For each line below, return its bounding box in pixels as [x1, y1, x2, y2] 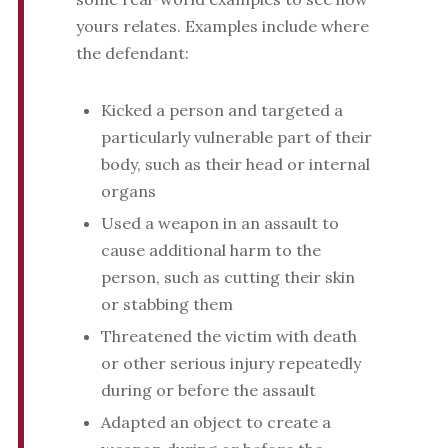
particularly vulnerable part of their [100, 127, 372, 148]
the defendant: [75, 43, 189, 64]
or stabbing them [100, 294, 233, 315]
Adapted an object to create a [100, 412, 331, 433]
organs [100, 181, 156, 202]
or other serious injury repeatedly [100, 353, 361, 374]
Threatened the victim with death [100, 326, 357, 347]
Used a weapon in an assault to [100, 213, 339, 234]
